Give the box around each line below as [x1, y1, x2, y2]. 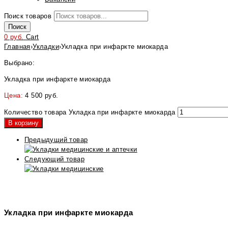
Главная [4, 43, 31, 50]
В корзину [8, 119, 39, 127]
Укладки [33, 43, 60, 50]
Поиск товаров [4, 12, 52, 20]
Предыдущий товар [24, 136, 88, 144]
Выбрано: [4, 59, 35, 67]
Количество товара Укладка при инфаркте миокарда [4, 108, 176, 116]
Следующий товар [24, 155, 84, 163]
